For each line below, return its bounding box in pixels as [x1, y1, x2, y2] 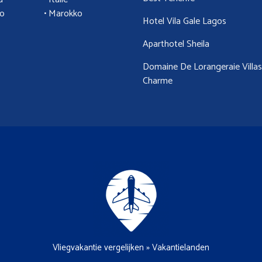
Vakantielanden [152, 240, 209, 255]
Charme [143, 73, 173, 89]
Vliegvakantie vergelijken [53, 240, 144, 255]
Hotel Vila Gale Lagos [143, 13, 226, 29]
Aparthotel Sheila [143, 36, 209, 52]
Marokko [48, 5, 82, 22]
